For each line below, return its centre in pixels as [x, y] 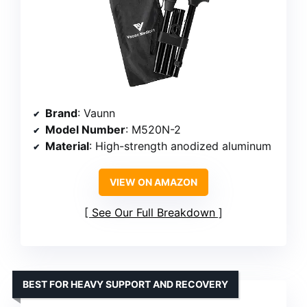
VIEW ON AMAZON [153, 182]
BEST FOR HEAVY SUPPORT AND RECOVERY [125, 284]
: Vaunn [96, 113]
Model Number [85, 129]
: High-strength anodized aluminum [180, 146]
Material [67, 146]
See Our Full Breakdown [153, 212]
